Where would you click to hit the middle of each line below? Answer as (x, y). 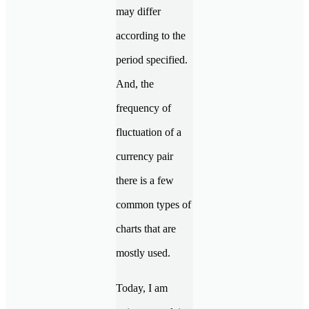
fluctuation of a (149, 132)
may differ (138, 12)
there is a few (145, 181)
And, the (135, 84)
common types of (153, 205)
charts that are (146, 229)
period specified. (152, 60)
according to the (151, 36)
